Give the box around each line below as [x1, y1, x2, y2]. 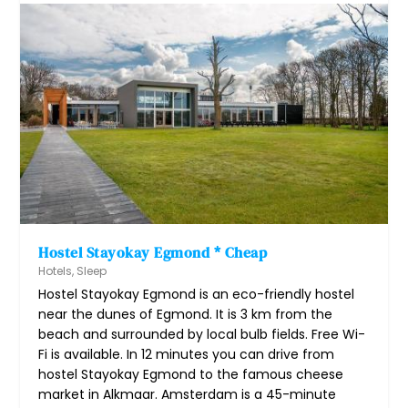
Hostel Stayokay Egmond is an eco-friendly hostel [38, 284, 355, 303]
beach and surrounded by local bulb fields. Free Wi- [38, 324, 366, 343]
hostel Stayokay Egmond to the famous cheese [38, 364, 344, 383]
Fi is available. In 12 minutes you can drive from [38, 344, 335, 363]
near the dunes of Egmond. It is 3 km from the [38, 304, 333, 323]
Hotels [38, 262, 73, 279]
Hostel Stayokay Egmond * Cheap [38, 241, 268, 262]
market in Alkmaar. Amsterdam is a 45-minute [38, 384, 337, 403]
